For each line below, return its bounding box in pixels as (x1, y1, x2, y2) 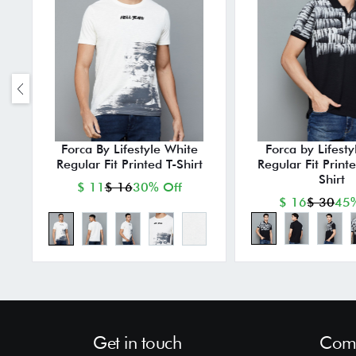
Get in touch (93, 331, 181, 353)
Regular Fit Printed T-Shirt (56, 156, 203, 172)
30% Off (132, 179, 182, 195)
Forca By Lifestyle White (60, 141, 198, 157)
